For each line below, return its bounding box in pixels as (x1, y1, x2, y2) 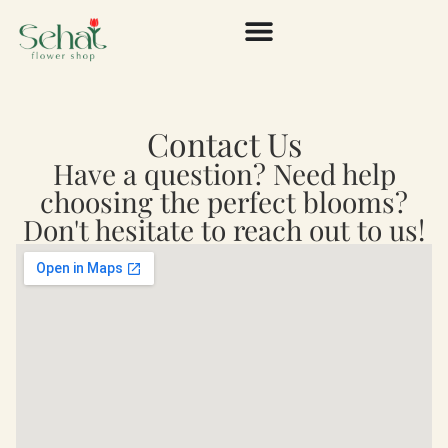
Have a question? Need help (52, 154, 396, 192)
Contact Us (146, 121, 302, 165)
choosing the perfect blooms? (40, 182, 408, 220)
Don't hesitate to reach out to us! (23, 210, 425, 248)
